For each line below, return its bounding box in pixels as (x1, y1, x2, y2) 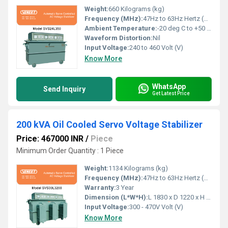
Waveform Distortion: (84, 34, 153, 42)
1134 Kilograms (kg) (108, 164, 168, 172)
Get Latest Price (152, 90, 190, 96)
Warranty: (84, 184, 116, 191)
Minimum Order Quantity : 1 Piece (16, 147, 124, 155)
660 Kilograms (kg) (108, 5, 164, 13)
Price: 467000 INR (16, 134, 83, 144)
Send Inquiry (43, 85, 85, 93)
